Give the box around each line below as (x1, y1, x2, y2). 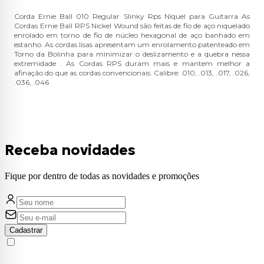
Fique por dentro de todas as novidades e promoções (5, 170, 199, 181)
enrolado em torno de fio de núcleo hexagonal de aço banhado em (14, 30, 250, 39)
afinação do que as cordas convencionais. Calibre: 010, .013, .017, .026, (14, 68, 250, 77)
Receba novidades (5, 141, 136, 159)
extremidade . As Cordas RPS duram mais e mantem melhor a (14, 58, 250, 68)
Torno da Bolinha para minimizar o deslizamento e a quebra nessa (14, 49, 250, 58)
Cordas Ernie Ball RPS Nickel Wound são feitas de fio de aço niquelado (14, 21, 250, 30)
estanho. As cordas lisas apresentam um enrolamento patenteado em (14, 39, 250, 49)
